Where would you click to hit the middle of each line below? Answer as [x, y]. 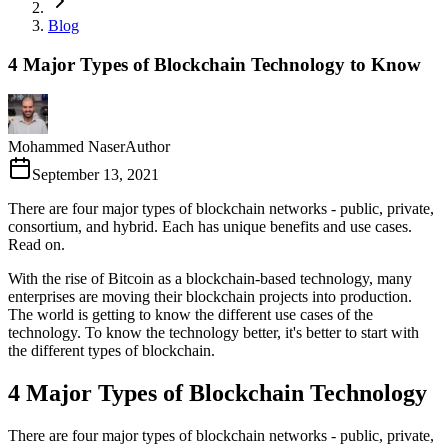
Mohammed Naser [66, 147]
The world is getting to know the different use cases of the [190, 315]
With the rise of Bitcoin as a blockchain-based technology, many [210, 279]
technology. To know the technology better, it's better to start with [213, 333]
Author [147, 147]
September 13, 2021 [95, 175]
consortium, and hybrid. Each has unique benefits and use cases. [210, 227]
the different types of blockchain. [111, 351]
